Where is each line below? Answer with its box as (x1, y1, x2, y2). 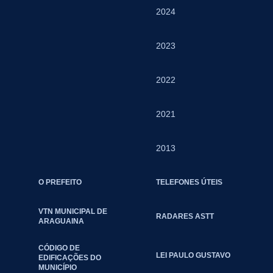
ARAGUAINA (38, 217, 84, 225)
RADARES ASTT (155, 212, 214, 221)
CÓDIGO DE (38, 244, 80, 252)
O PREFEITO (38, 178, 82, 186)
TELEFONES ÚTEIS (155, 178, 222, 186)
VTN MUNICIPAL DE (38, 207, 107, 216)
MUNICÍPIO (38, 263, 77, 272)
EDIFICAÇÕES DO (38, 253, 101, 262)
